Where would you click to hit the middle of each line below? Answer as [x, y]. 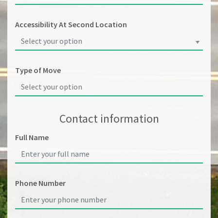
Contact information [109, 118]
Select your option [52, 41]
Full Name [32, 137]
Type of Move [38, 70]
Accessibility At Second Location [71, 24]
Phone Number [40, 183]
